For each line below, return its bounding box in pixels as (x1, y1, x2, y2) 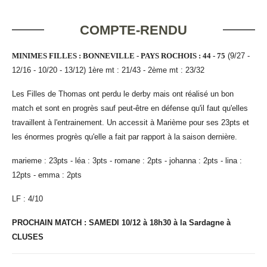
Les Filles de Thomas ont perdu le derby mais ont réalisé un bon (12, 89, 234, 98)
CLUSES (12, 232, 44, 241)
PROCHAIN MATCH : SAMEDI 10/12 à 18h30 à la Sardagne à (12, 218, 231, 227)
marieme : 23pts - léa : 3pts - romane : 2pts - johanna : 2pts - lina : (12, 156, 242, 165)
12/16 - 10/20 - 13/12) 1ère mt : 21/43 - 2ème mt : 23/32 (12, 65, 204, 74)
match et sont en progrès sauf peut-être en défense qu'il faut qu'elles (12, 103, 248, 113)
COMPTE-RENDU (80, 22, 187, 38)
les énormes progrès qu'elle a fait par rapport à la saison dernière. (12, 132, 237, 141)
